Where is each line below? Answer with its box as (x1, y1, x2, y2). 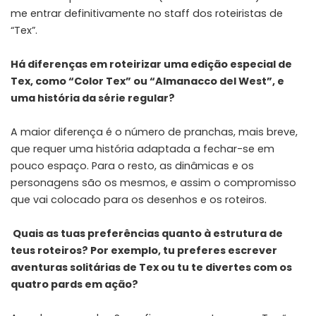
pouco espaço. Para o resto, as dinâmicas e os (11, 158, 254, 173)
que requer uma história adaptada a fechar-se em (11, 141, 274, 156)
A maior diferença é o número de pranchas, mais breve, (11, 124, 298, 139)
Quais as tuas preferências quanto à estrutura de (13, 226, 283, 241)
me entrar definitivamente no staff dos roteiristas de (11, 6, 283, 20)
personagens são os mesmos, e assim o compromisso (11, 175, 296, 190)
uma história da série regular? (11, 90, 175, 105)
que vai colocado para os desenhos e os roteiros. (11, 192, 267, 207)
